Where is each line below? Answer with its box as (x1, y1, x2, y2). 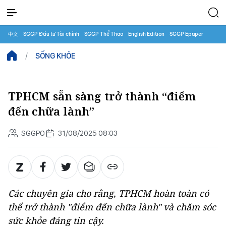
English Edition (128, 31, 164, 37)
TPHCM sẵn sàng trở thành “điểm (8, 89, 196, 103)
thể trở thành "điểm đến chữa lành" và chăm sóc (8, 201, 216, 213)
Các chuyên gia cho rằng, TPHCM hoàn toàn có (8, 187, 209, 199)
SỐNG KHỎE (35, 51, 75, 61)
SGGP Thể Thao (84, 31, 123, 37)
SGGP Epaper (169, 31, 203, 37)
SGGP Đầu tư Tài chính (23, 31, 79, 37)
